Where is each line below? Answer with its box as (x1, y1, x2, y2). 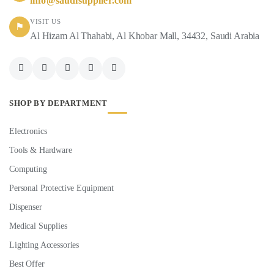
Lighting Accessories (9, 240, 80, 250)
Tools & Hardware (9, 145, 72, 155)
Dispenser (9, 202, 42, 212)
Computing (9, 164, 47, 174)
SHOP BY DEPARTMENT (9, 98, 108, 108)
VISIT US (30, 17, 61, 25)
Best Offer (9, 259, 45, 268)
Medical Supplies (9, 221, 67, 231)
